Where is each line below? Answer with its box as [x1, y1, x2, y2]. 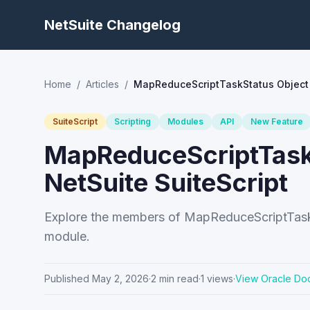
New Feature [250, 116, 303, 127]
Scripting [114, 116, 151, 127]
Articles [86, 78, 119, 90]
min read [156, 273, 199, 284]
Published [44, 273, 89, 284]
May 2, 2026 [92, 273, 149, 284]
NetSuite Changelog [44, 17, 181, 33]
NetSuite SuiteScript [44, 167, 288, 198]
